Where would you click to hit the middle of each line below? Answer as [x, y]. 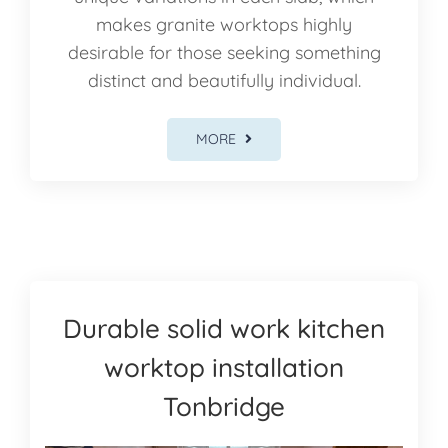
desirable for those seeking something [224, 52]
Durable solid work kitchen [224, 328]
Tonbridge [224, 406]
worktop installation [224, 367]
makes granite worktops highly [224, 24]
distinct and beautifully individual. [224, 80]
